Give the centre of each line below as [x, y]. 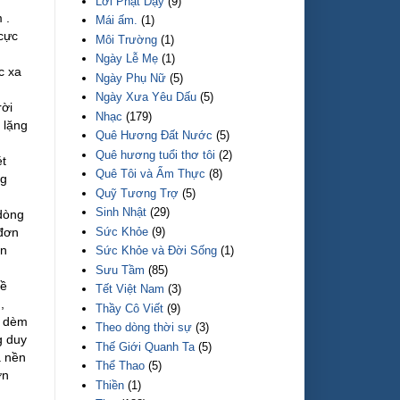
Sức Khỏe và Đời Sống [157, 251]
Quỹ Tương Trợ [137, 193]
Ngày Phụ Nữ [131, 78]
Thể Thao [121, 366]
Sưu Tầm [121, 270]
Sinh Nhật [121, 212]
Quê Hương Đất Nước [154, 136]
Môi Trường [127, 39]
